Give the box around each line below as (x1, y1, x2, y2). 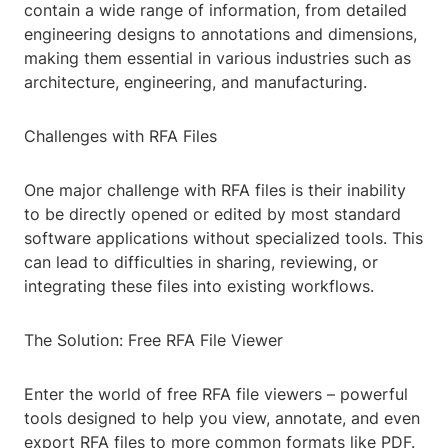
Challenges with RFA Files (24, 126, 217, 147)
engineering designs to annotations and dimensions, (24, 24, 417, 45)
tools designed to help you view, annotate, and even (24, 408, 420, 429)
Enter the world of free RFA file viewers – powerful (24, 384, 408, 405)
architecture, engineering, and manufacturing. (24, 72, 367, 93)
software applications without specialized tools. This (24, 228, 423, 249)
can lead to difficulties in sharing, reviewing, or (24, 252, 378, 273)
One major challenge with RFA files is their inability (24, 180, 406, 201)
